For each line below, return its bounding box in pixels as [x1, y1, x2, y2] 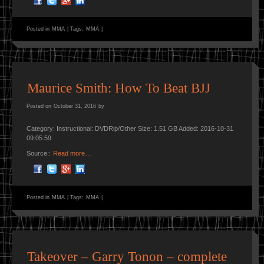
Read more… [53, 150, 91, 157]
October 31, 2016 [54, 103, 96, 110]
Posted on [27, 103, 53, 110]
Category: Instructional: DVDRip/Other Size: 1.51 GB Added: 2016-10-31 [27, 125, 233, 133]
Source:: [27, 150, 52, 157]
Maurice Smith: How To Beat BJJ [27, 81, 210, 96]
